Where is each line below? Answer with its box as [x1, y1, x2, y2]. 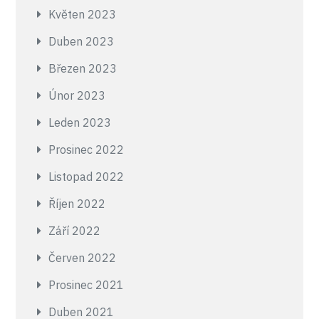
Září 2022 [48, 224, 101, 238]
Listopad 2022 [48, 169, 125, 184]
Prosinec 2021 [48, 278, 125, 292]
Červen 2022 [48, 251, 117, 265]
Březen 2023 [48, 61, 117, 75]
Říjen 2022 [48, 197, 106, 211]
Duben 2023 [48, 34, 115, 48]
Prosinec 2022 [48, 142, 125, 157]
